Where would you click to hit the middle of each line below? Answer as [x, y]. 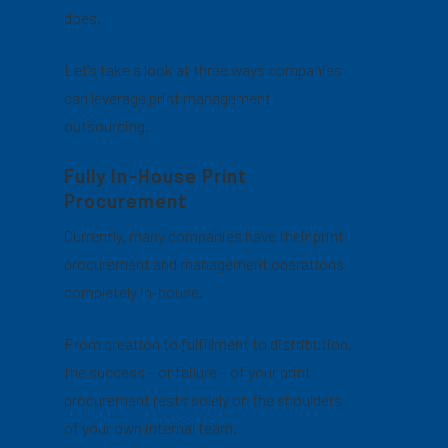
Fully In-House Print [156, 175]
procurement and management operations [204, 263]
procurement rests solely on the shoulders [203, 399]
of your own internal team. [151, 427]
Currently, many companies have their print [204, 235]
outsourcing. [107, 125]
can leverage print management [168, 97]
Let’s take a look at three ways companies [203, 69]
